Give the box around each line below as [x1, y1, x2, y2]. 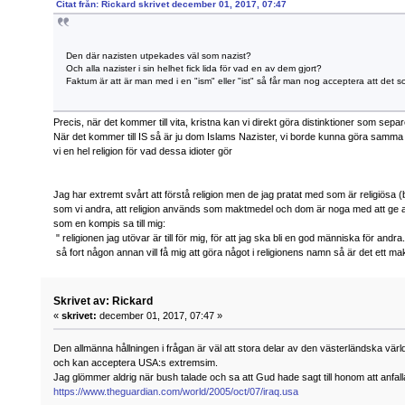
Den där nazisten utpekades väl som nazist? [66, 51, 252, 61]
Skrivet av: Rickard [53, 294, 154, 307]
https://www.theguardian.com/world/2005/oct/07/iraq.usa [53, 385, 299, 397]
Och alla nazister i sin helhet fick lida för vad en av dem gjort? [66, 63, 323, 74]
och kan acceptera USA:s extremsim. [53, 356, 219, 368]
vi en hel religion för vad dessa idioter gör [53, 146, 233, 157]
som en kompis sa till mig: [53, 218, 166, 230]
